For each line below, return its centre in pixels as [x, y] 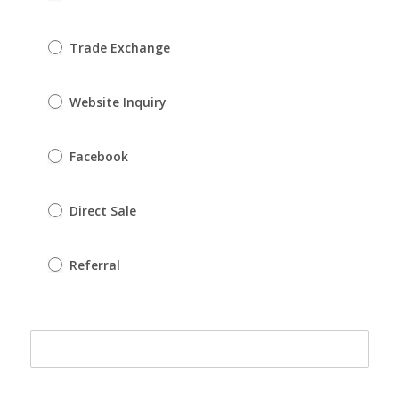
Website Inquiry [116, 102]
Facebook [97, 157]
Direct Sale [101, 211]
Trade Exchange [118, 48]
